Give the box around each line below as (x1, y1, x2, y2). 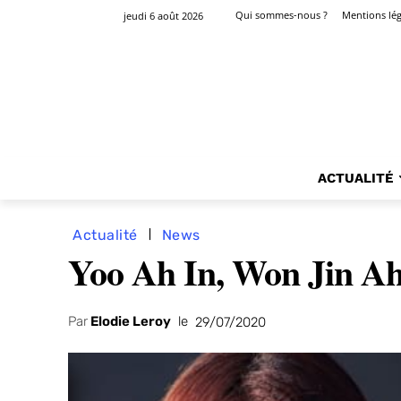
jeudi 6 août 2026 (124, 8, 203, 22)
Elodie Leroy (90, 313, 171, 330)
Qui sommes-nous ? (235, 8, 328, 22)
